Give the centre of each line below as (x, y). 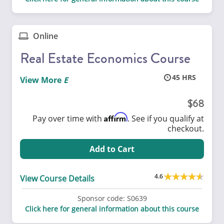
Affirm (116, 117)
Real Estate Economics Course (105, 58)
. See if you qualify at (166, 118)
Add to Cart (112, 149)
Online (45, 36)
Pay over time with (68, 118)
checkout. (186, 128)
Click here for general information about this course (112, 209)
